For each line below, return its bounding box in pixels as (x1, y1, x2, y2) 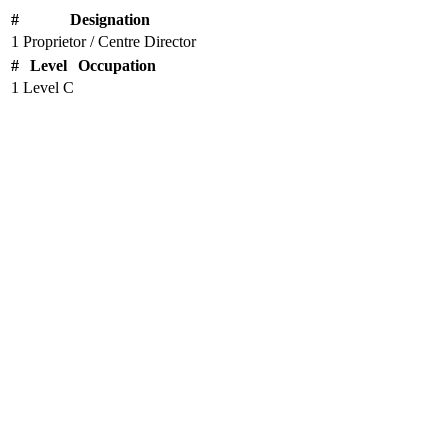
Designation (69, 11, 150, 28)
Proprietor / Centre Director (23, 33, 196, 50)
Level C (23, 79, 74, 96)
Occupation (78, 57, 156, 74)
